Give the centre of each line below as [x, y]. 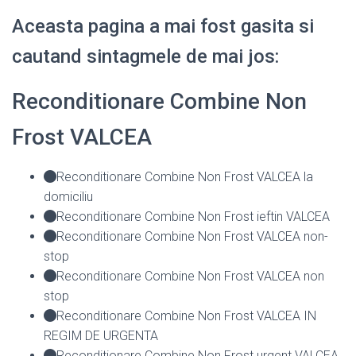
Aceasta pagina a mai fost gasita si [163, 26]
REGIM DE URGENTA [101, 335]
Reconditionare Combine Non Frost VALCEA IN [186, 315]
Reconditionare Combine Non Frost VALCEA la [185, 176]
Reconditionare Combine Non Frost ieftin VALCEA [193, 216]
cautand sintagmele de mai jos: [145, 56]
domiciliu [68, 196]
